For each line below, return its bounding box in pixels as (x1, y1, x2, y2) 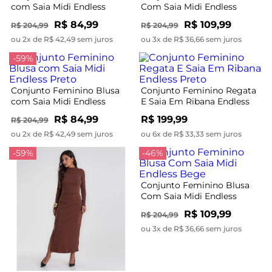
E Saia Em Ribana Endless (141, 95, 250, 107)
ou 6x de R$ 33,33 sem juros (141, 129, 242, 138)
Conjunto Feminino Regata (141, 84, 256, 96)
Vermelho (11, 12, 52, 23)
